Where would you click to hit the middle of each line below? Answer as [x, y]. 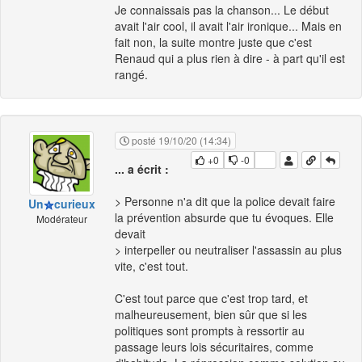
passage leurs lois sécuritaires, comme [214, 347]
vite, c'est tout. [152, 266]
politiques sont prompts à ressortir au [210, 331]
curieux [74, 204]
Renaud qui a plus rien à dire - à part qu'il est [230, 59]
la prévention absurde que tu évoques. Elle [224, 218]
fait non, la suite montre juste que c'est [213, 42]
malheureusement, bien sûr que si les [211, 315]
